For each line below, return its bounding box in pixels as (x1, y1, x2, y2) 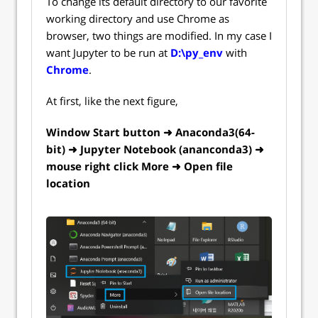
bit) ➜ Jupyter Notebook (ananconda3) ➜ (46, 142, 264, 157)
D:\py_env (170, 45, 223, 60)
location (46, 176, 90, 191)
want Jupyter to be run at (46, 45, 170, 60)
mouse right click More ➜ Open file (46, 159, 233, 174)
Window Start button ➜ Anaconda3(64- (46, 125, 255, 140)
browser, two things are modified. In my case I (46, 28, 272, 43)
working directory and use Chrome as (46, 11, 229, 26)
